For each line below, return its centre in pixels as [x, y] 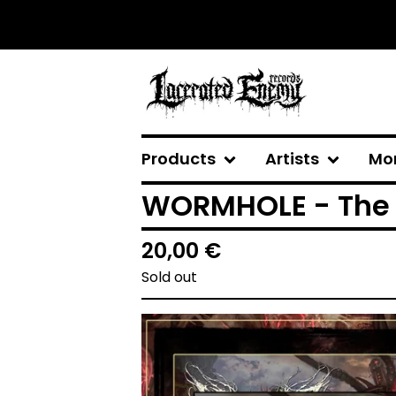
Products [179, 159]
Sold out [169, 277]
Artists [292, 159]
